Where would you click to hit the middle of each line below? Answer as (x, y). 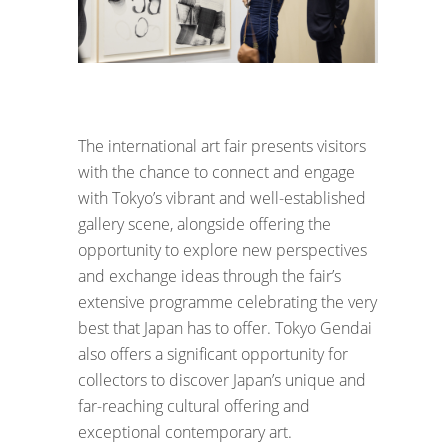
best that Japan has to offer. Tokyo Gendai (225, 327)
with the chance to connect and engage (216, 171)
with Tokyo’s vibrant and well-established (222, 197)
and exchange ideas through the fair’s (209, 275)
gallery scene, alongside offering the (204, 223)
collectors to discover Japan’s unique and (222, 379)
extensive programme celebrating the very (227, 301)
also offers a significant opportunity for (213, 353)
